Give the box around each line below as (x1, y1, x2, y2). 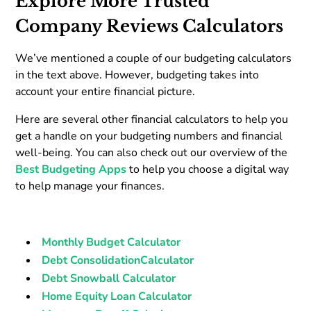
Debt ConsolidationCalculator (42, 252, 194, 268)
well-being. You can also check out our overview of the (15, 144, 288, 160)
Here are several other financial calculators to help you (15, 111, 289, 127)
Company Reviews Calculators (15, 15, 284, 36)
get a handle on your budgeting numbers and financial (15, 128, 283, 144)
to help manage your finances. (15, 178, 165, 194)
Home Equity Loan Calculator (42, 288, 192, 304)
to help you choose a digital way (126, 161, 289, 177)
